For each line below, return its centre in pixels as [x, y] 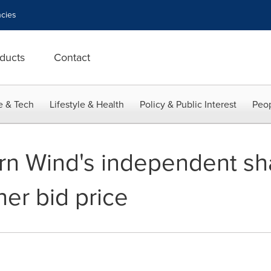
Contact [72, 57]
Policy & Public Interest [188, 104]
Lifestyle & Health [87, 104]
